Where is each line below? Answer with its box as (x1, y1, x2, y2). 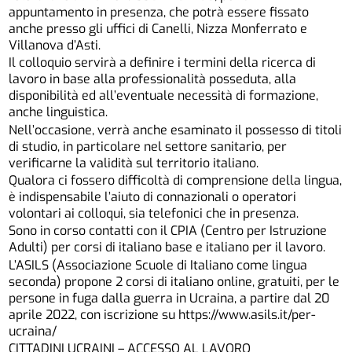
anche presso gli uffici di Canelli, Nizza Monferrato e (9, 20, 308, 38)
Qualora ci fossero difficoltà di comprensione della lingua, (9, 172, 343, 189)
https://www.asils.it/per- (178, 306, 316, 323)
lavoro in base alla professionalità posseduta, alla (9, 71, 297, 88)
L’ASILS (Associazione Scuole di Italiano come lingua (9, 256, 308, 273)
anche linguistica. (9, 104, 108, 121)
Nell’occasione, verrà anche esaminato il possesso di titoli (9, 121, 343, 138)
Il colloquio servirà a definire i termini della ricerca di (9, 54, 317, 71)
